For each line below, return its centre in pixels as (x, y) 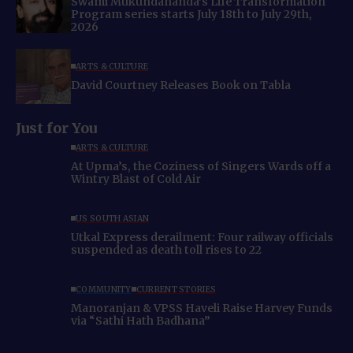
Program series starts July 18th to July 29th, (191, 14)
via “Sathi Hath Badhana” (141, 320)
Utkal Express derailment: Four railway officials (202, 237)
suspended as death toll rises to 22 (166, 249)
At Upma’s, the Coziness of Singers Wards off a (201, 166)
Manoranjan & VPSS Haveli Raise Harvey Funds (202, 308)
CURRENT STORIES (176, 289)
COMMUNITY (104, 289)
